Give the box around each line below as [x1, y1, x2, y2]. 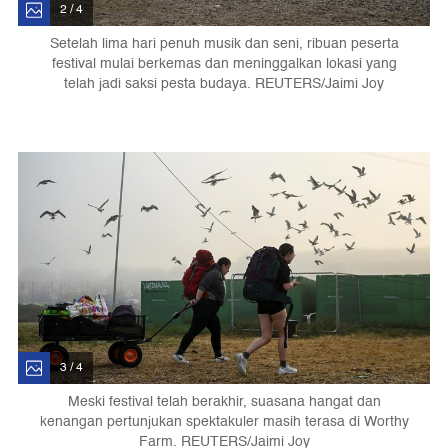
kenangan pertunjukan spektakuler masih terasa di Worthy [39, 410, 409, 434]
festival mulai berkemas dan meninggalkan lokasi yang [51, 51, 397, 75]
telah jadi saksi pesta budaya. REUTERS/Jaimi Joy [64, 71, 384, 95]
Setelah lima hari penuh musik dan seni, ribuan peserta [49, 31, 399, 55]
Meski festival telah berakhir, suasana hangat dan [67, 390, 381, 414]
